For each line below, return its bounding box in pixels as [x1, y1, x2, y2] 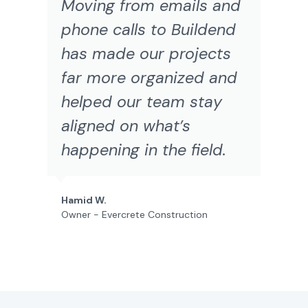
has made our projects [61, 43, 232, 65]
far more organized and [61, 67, 238, 89]
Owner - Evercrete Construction [61, 208, 208, 221]
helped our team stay [61, 91, 223, 113]
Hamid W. [61, 194, 107, 207]
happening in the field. [61, 140, 227, 161]
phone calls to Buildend [61, 19, 236, 41]
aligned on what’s [61, 115, 191, 137]
